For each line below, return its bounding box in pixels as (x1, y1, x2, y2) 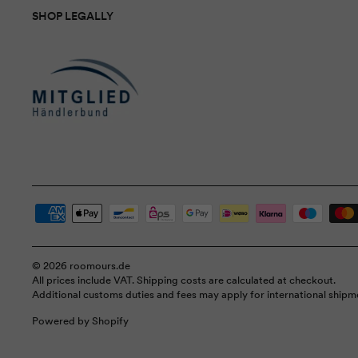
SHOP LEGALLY (32, 9, 113, 24)
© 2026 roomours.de (32, 259, 130, 272)
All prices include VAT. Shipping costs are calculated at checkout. (32, 273, 336, 286)
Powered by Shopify (32, 314, 129, 327)
